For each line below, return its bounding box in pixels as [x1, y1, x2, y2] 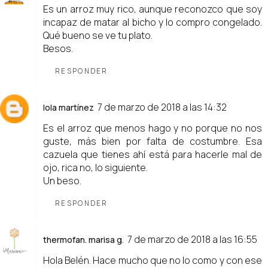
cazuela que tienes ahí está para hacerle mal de [43, 147, 262, 161]
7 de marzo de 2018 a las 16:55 [127, 232, 257, 246]
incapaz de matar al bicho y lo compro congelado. [43, 15, 262, 29]
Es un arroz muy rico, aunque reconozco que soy [43, 2, 262, 16]
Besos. [43, 41, 73, 55]
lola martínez [43, 101, 94, 113]
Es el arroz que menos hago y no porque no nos [43, 121, 262, 135]
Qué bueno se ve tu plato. [43, 28, 153, 42]
